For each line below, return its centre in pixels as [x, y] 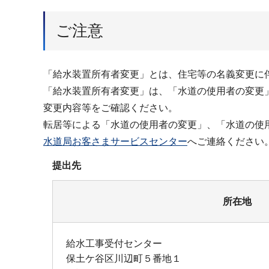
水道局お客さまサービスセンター [115, 141]
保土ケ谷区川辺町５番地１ [124, 258]
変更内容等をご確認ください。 [110, 107]
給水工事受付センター [114, 243]
